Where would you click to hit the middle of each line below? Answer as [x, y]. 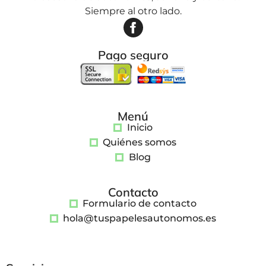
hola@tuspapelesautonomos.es [140, 218]
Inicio [140, 128]
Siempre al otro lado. [133, 11]
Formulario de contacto [140, 204]
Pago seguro [133, 55]
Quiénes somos [140, 142]
